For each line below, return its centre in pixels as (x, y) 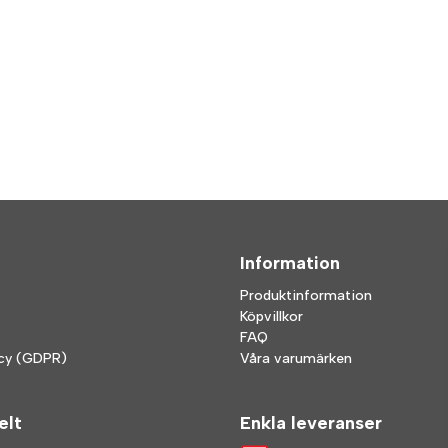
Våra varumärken (296, 358)
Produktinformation (306, 295)
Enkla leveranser (311, 423)
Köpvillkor (271, 316)
